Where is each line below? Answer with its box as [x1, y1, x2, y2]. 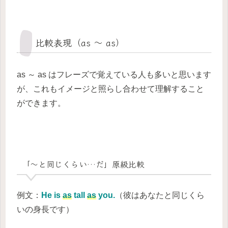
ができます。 [17, 99, 66, 108]
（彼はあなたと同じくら [115, 190, 205, 199]
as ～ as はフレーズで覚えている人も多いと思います [17, 70, 211, 79]
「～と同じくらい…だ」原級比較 [21, 158, 145, 170]
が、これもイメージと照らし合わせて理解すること [17, 84, 204, 94]
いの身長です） [17, 205, 74, 214]
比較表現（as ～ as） [35, 36, 125, 49]
